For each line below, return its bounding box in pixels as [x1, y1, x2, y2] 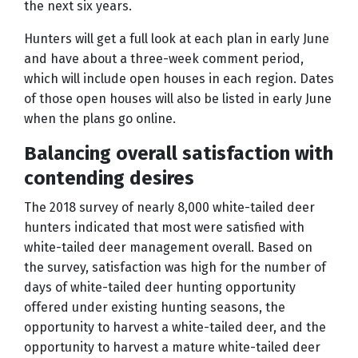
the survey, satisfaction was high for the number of [24, 260, 326, 276]
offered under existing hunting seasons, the [24, 300, 285, 316]
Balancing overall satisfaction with [24, 142, 333, 165]
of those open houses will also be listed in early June [24, 91, 332, 107]
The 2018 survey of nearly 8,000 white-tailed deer [24, 200, 315, 216]
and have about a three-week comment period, [24, 51, 304, 67]
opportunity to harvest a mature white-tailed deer [24, 340, 320, 356]
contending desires [24, 167, 194, 190]
